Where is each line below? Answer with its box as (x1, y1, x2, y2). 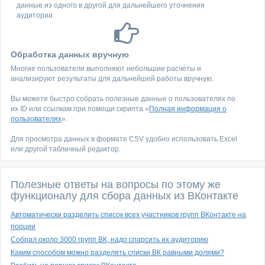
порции (11, 222, 35, 231)
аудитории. (17, 11, 54, 20)
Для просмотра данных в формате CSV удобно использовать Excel (11, 135, 237, 143)
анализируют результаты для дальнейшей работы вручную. (11, 75, 214, 83)
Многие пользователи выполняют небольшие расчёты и (11, 64, 201, 73)
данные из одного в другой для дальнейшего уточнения (17, 1, 205, 9)
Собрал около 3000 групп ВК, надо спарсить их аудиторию (11, 235, 208, 244)
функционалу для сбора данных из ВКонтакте (11, 190, 238, 202)
